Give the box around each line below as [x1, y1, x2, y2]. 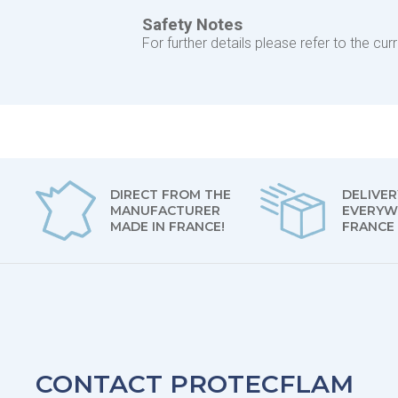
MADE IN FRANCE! [110, 219, 226, 235]
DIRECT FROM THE [110, 187, 232, 203]
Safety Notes [142, 15, 243, 35]
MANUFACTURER [110, 203, 221, 219]
